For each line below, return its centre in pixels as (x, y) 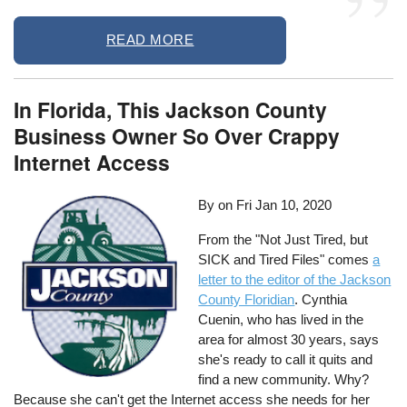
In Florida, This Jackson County (171, 109)
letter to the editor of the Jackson (295, 279)
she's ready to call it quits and (286, 359)
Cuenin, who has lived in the (281, 319)
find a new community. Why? (284, 379)
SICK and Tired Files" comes (286, 259)
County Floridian (247, 299)
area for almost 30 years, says (289, 339)
